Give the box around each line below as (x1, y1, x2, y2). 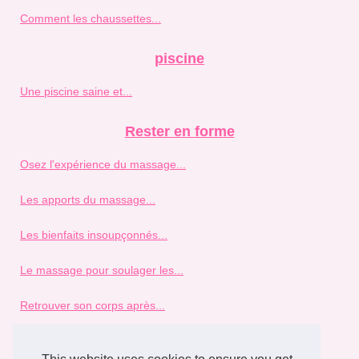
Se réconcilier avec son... (20, 333, 147, 347)
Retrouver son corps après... (20, 298, 165, 312)
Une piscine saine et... (20, 84, 132, 98)
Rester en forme (124, 123, 235, 139)
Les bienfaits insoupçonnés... (20, 228, 167, 241)
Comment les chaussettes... (20, 11, 161, 25)
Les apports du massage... (20, 192, 155, 206)
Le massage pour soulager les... (20, 263, 184, 276)
